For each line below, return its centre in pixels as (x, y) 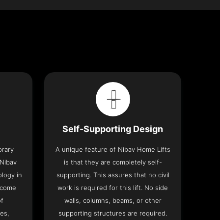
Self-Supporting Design (113, 129)
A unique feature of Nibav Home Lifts (113, 150)
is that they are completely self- (113, 162)
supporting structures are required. (113, 213)
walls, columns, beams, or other (113, 201)
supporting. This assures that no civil (113, 175)
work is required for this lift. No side (113, 188)
